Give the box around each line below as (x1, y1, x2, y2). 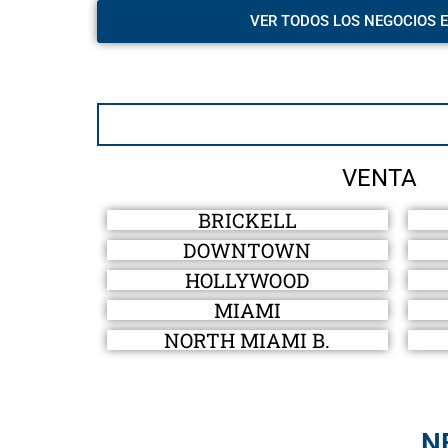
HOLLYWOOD (185, 266, 310, 293)
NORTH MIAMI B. (164, 326, 331, 353)
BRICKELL (197, 206, 297, 233)
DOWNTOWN (183, 236, 312, 263)
